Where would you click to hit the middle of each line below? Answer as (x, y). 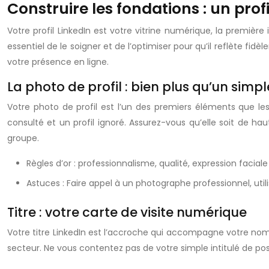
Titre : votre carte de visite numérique (127, 212)
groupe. (23, 138)
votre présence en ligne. (58, 62)
